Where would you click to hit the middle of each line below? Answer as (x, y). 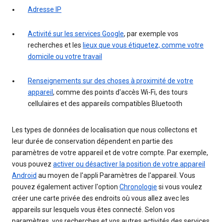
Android (24, 176)
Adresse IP (45, 10)
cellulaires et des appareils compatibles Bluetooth (105, 104)
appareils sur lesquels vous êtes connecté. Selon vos (93, 210)
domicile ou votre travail (65, 57)
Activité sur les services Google (76, 34)
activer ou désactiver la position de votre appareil (129, 164)
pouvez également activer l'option (66, 187)
